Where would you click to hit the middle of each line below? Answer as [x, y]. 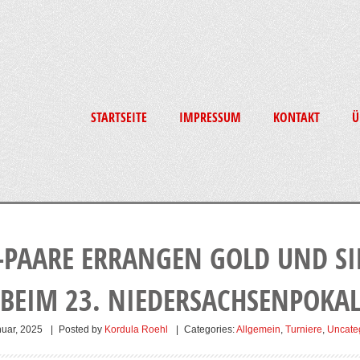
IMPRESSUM [210, 117]
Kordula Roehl [136, 329]
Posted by [81, 329]
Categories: [209, 329]
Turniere [303, 329]
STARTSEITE [119, 117]
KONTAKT [297, 117]
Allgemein [258, 329]
